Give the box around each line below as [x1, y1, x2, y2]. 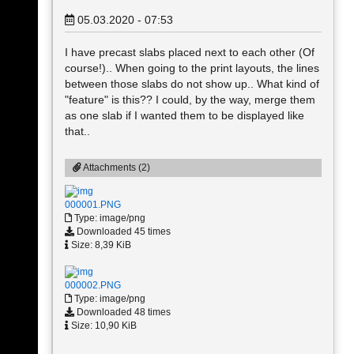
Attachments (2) [81, 162, 150, 173]
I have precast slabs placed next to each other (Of [65, 46, 314, 58]
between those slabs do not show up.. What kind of [65, 77, 319, 90]
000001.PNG [65, 199, 121, 211]
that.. [65, 125, 90, 137]
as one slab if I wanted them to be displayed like [65, 109, 304, 122]
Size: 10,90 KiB [69, 319, 137, 331]
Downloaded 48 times [74, 306, 171, 318]
